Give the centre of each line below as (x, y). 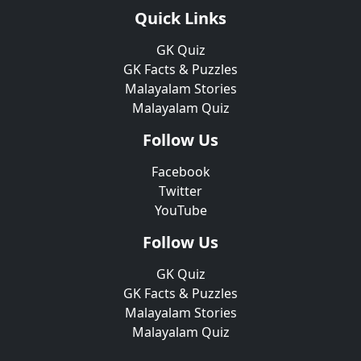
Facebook (180, 172)
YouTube (180, 210)
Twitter (180, 191)
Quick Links (180, 18)
